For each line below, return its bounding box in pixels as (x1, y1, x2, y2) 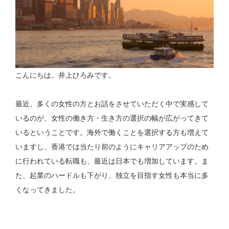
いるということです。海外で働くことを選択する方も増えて (15, 128, 209, 137)
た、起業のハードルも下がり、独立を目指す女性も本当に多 (15, 171, 209, 180)
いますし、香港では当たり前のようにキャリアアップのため (15, 143, 209, 151)
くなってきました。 (15, 186, 80, 194)
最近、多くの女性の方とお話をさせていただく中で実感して (15, 100, 209, 108)
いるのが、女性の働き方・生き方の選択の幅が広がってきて (15, 114, 209, 123)
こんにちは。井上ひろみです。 (15, 71, 116, 80)
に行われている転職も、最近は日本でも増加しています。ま (15, 157, 209, 166)
